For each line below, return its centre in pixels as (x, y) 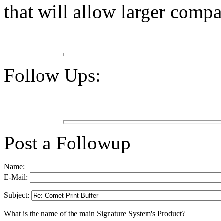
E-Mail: (17, 177)
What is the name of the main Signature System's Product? (96, 214)
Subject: (18, 195)
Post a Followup (67, 143)
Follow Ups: (52, 75)
